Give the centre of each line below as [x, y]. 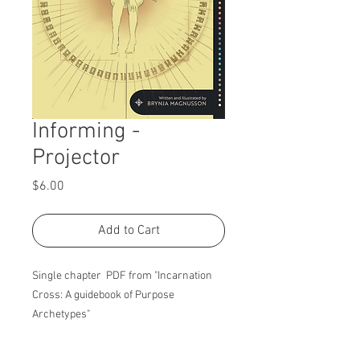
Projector [76, 158]
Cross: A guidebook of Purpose [103, 295]
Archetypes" [61, 315]
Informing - [86, 132]
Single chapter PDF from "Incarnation [122, 276]
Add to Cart [129, 231]
